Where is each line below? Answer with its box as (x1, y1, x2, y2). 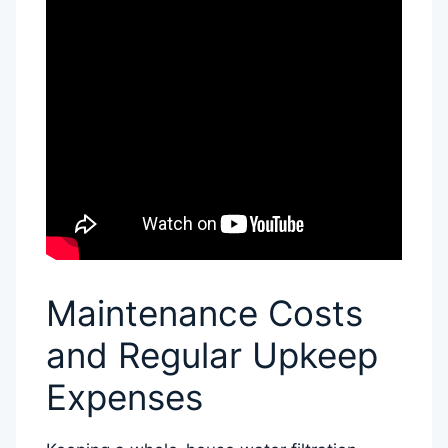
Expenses (46, 376, 203, 419)
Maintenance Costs (46, 292, 363, 335)
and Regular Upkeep (46, 334, 378, 377)
